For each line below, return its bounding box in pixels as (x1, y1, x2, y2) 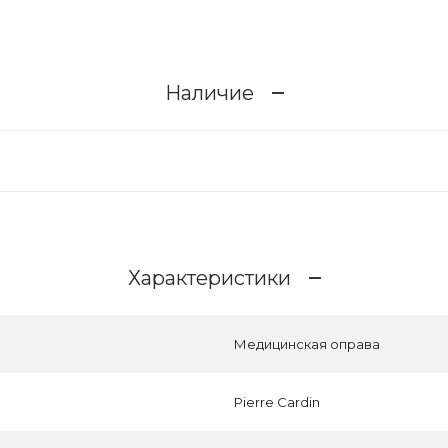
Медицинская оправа (234, 336, 380, 352)
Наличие (164, 80, 254, 105)
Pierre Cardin (234, 394, 320, 410)
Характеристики (127, 265, 291, 290)
